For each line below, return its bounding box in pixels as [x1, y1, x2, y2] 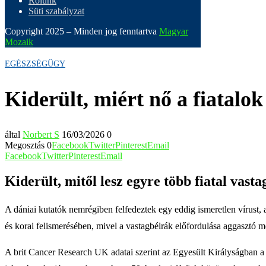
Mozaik [5, 37, 33, 47]
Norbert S [23, 129, 59, 140]
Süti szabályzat [28, 6, 84, 16]
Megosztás [5, 140, 45, 150]
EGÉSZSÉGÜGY [5, 59, 65, 68]
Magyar [159, 26, 188, 36]
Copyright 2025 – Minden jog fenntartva [5, 26, 159, 36]
